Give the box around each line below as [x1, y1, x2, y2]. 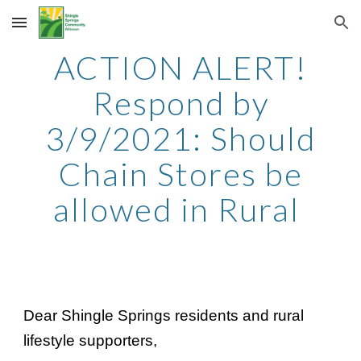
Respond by [92, 84, 269, 122]
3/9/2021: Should [45, 119, 316, 158]
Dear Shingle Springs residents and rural [23, 307, 305, 324]
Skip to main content [13, 23, 127, 37]
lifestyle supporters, [23, 332, 158, 349]
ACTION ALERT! [53, 48, 308, 87]
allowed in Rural [53, 190, 308, 229]
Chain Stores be [58, 155, 303, 193]
